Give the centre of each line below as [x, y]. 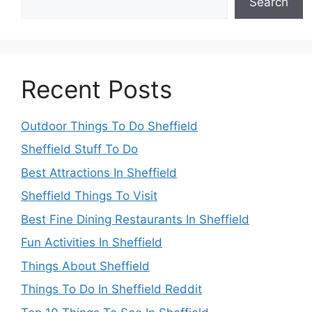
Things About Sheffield [85, 266]
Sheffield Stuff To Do [79, 149]
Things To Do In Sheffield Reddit [111, 289]
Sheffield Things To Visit [89, 196]
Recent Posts [96, 89]
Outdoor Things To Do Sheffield [109, 126]
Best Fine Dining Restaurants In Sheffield [135, 219]
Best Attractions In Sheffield [99, 172]
